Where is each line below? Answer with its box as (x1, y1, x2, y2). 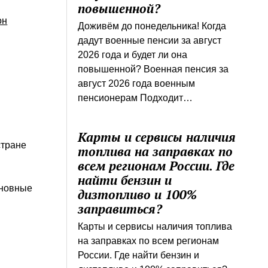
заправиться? (78, 200, 163, 217)
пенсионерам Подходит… (78, 92, 193, 103)
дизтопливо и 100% (78, 185, 197, 203)
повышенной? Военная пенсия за (78, 63, 229, 74)
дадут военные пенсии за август (78, 35, 222, 45)
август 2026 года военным (78, 78, 196, 89)
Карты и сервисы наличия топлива (78, 221, 233, 232)
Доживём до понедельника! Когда (78, 20, 227, 31)
